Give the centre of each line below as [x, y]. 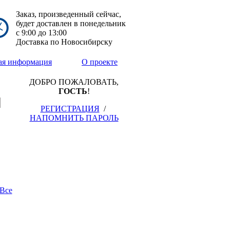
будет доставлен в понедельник [71, 23]
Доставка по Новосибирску [64, 42]
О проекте [100, 62]
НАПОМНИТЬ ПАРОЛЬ [74, 118]
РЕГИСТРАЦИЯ [70, 109]
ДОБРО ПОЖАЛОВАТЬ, [74, 82]
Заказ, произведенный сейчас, [69, 14]
